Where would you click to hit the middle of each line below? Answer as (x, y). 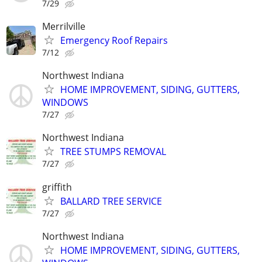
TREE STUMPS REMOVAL (113, 152)
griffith (57, 187)
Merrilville (64, 27)
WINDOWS (65, 103)
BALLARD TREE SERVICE (111, 201)
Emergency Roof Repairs (114, 41)
